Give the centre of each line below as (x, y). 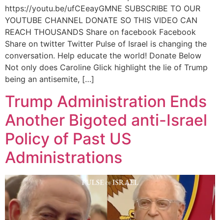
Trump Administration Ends (106, 101)
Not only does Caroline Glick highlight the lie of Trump (106, 68)
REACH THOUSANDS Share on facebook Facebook (100, 32)
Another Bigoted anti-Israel (106, 120)
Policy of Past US (68, 138)
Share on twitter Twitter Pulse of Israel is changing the (106, 44)
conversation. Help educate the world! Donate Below (103, 56)
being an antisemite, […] (50, 79)
